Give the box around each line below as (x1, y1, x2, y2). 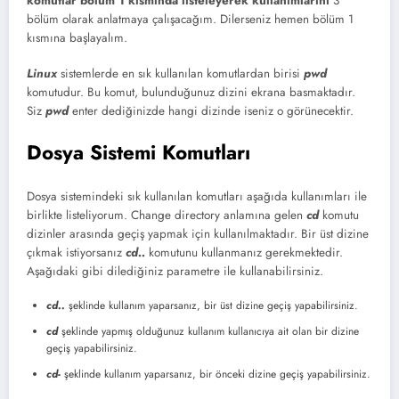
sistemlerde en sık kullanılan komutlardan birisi (57, 65, 304, 83)
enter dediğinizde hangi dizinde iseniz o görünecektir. (69, 102, 354, 120)
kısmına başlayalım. (27, 29, 127, 47)
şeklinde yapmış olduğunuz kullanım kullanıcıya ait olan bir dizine (58, 323, 359, 340)
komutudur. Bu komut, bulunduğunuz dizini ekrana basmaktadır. (27, 84, 355, 102)
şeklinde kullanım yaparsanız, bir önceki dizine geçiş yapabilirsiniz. (61, 366, 370, 383)
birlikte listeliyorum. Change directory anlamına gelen (27, 207, 303, 224)
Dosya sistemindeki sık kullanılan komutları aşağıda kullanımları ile (27, 188, 367, 206)
